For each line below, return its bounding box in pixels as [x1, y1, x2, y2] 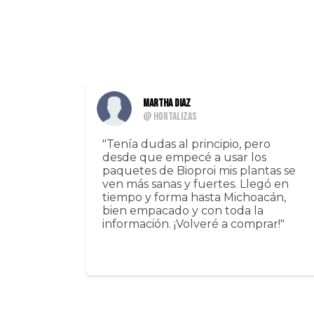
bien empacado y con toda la [102, 204, 264, 218]
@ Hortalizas [143, 110, 197, 124]
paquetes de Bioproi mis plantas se [102, 164, 296, 178]
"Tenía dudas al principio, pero [102, 137, 271, 151]
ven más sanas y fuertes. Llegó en [102, 177, 289, 191]
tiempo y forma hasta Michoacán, [102, 191, 286, 205]
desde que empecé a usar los [102, 151, 266, 165]
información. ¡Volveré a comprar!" [102, 217, 285, 231]
